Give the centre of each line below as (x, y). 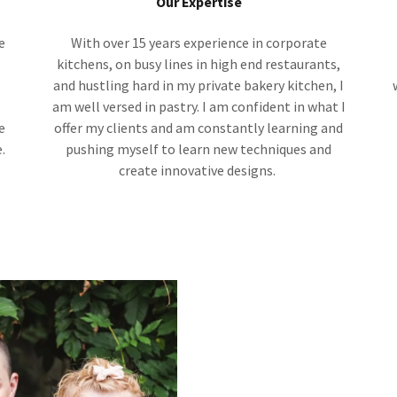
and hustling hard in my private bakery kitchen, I (198, 85)
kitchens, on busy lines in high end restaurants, (198, 63)
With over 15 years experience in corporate (198, 42)
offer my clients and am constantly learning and (198, 127)
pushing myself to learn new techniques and (198, 148)
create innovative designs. (198, 170)
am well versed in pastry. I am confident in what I (198, 106)
